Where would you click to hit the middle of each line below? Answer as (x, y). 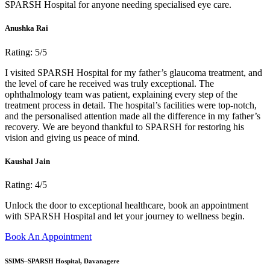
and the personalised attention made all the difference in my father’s (133, 116)
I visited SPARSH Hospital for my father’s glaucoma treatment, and (133, 72)
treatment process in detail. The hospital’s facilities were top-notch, (131, 105)
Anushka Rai (27, 28)
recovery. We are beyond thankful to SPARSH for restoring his (124, 127)
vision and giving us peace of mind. (72, 137)
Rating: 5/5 (26, 52)
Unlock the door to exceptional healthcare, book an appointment (127, 205)
